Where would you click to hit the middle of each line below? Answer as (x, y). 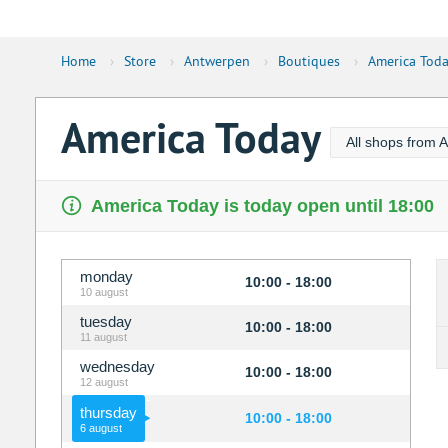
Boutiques (308, 61)
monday (106, 277)
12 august (103, 382)
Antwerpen (216, 61)
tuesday (105, 322)
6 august (100, 428)
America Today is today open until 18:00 (262, 206)
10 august (103, 292)
